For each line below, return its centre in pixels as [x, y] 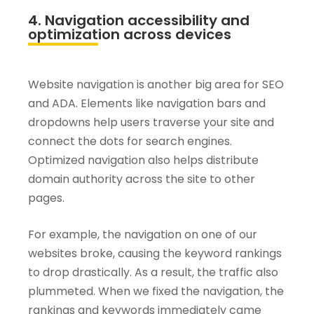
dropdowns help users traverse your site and [151, 123]
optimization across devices [130, 35]
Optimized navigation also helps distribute [143, 161]
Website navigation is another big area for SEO [156, 85]
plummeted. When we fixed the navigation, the [156, 292]
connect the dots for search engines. [130, 142]
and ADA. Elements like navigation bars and [147, 104]
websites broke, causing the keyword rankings [155, 254]
